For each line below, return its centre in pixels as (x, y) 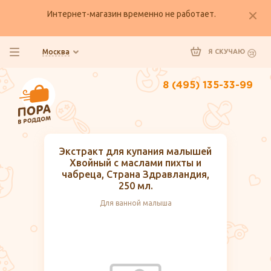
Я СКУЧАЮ (227, 52)
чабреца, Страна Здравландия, (135, 175)
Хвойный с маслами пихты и (135, 163)
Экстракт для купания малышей (135, 152)
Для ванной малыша (135, 203)
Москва (56, 52)
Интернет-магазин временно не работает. (131, 14)
